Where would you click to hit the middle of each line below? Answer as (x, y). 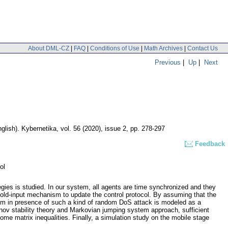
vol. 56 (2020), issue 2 (93, 129)
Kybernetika (39, 129)
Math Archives (163, 48)
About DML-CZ (49, 48)
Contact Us (203, 48)
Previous (168, 62)
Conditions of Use (115, 48)
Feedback (210, 144)
